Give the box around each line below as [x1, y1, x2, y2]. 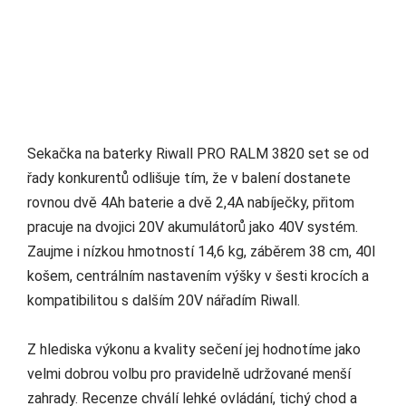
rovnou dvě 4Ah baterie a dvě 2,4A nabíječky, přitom [27, 194, 354, 212]
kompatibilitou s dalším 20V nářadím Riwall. [27, 292, 300, 310]
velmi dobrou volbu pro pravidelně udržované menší [27, 365, 351, 383]
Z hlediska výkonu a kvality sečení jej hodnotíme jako [27, 341, 361, 359]
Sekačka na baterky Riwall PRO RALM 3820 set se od [27, 145, 369, 163]
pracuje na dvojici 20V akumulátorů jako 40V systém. [27, 218, 358, 237]
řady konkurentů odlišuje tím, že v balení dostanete [27, 169, 351, 188]
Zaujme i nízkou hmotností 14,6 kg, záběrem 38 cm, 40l [27, 243, 375, 261]
